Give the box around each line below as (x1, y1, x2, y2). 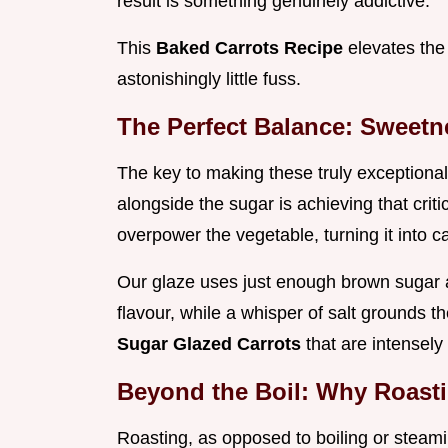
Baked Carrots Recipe (156, 38, 348, 59)
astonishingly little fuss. (117, 69, 301, 90)
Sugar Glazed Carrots (117, 334, 306, 355)
